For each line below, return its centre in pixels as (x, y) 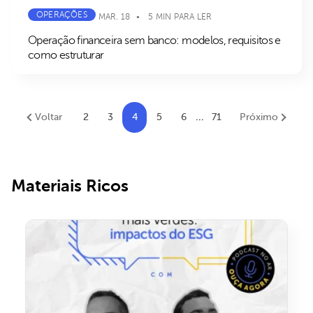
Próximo (259, 117)
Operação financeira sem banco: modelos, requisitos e (154, 41)
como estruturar (66, 56)
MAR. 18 (114, 16)
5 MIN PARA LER (180, 16)
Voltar (49, 117)
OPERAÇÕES (62, 15)
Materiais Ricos (70, 186)
